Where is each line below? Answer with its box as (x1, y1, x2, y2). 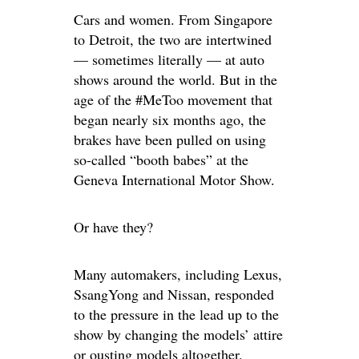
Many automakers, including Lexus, (74, 264, 282, 284)
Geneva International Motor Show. (74, 170, 275, 190)
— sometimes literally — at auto (74, 50, 264, 70)
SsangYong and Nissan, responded (74, 284, 274, 305)
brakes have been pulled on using (74, 130, 266, 150)
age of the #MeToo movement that (74, 90, 272, 110)
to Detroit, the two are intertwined (74, 30, 272, 50)
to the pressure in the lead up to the (74, 305, 279, 325)
